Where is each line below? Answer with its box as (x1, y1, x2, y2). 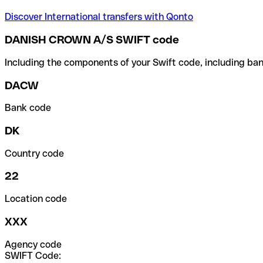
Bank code (5, 102, 51, 114)
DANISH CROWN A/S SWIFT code (5, 33, 179, 46)
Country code (5, 147, 64, 159)
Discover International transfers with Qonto (5, 11, 193, 23)
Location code (5, 193, 67, 205)
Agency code (5, 238, 62, 250)
